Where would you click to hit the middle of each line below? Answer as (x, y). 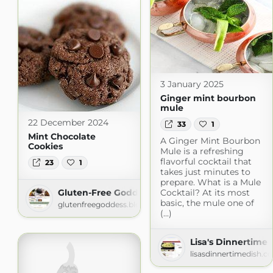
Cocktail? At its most (205, 193)
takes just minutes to (205, 172)
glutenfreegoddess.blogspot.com (119, 204)
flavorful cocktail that (206, 162)
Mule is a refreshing (202, 151)
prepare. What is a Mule (210, 183)
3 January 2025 (192, 84)
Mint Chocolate (62, 136)
